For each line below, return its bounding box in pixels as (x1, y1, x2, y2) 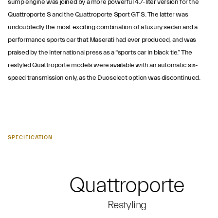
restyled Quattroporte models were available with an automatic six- (8, 61, 198, 69)
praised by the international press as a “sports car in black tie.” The (8, 49, 193, 56)
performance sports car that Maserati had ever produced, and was (8, 36, 196, 44)
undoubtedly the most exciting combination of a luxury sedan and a (8, 23, 198, 31)
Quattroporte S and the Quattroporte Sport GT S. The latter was (8, 11, 188, 18)
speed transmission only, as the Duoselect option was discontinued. (8, 74, 200, 82)
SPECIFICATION (8, 134, 53, 141)
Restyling (107, 199, 146, 211)
